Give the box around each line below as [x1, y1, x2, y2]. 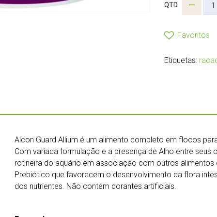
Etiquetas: [164, 55, 199, 65]
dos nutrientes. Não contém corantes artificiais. [15, 181, 176, 191]
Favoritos [177, 30, 210, 40]
